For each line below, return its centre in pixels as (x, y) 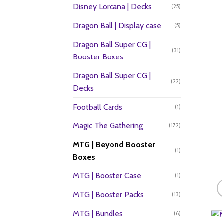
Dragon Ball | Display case (117, 25)
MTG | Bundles (98, 213)
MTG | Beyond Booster (114, 144)
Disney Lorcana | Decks (112, 6)
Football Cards (98, 107)
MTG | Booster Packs (108, 194)
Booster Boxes (98, 56)
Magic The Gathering (108, 125)
